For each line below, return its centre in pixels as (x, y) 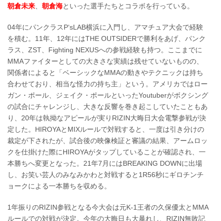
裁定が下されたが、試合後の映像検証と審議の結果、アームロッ (108, 140)
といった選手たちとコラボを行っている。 (128, 6)
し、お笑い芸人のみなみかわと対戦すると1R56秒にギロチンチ (106, 174)
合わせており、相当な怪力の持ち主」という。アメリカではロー (108, 84)
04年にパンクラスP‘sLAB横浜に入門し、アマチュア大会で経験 (105, 27)
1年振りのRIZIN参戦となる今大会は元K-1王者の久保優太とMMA (108, 207)
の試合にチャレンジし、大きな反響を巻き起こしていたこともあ (108, 106)
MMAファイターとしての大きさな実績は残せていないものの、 (105, 61)
